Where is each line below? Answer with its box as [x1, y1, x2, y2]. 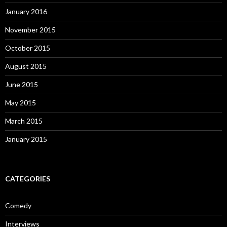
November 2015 [5, 25, 56, 34]
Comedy [5, 201, 31, 210]
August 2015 [5, 62, 47, 70]
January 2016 [5, 7, 47, 16]
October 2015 [5, 44, 50, 52]
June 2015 [5, 80, 38, 89]
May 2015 [5, 98, 36, 107]
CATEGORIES [5, 174, 50, 183]
